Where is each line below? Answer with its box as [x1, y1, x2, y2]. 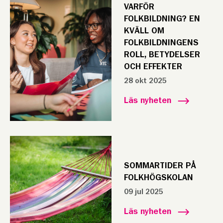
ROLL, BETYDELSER [123, 50, 200, 59]
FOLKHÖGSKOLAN [123, 173, 193, 182]
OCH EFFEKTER [123, 62, 182, 71]
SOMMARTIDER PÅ [123, 161, 196, 170]
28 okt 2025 [123, 77, 167, 85]
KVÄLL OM [123, 26, 164, 35]
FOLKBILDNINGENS [123, 38, 199, 47]
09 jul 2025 [123, 188, 163, 196]
